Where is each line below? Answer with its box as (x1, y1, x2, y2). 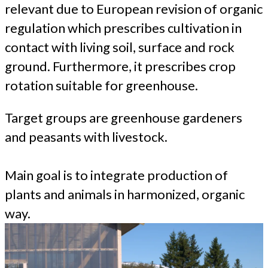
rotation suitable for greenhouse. (5, 77, 198, 93)
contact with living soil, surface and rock (5, 38, 234, 55)
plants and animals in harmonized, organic (5, 185, 245, 202)
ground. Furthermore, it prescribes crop (5, 57, 236, 74)
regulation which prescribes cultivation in (5, 19, 242, 36)
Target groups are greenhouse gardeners (5, 109, 242, 126)
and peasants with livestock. (5, 128, 167, 145)
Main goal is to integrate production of (5, 166, 228, 183)
